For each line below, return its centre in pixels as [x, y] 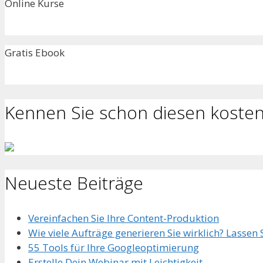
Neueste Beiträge [74, 183]
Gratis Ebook [35, 53]
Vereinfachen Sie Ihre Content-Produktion [124, 218]
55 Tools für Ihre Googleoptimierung [114, 247]
